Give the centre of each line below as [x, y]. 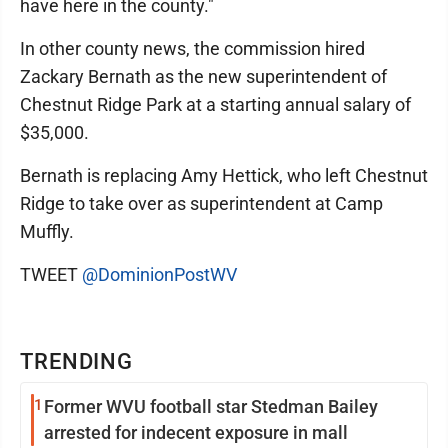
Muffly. [47, 231]
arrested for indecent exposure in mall [196, 432]
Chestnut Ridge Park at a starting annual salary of [215, 104]
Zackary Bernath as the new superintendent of [203, 76]
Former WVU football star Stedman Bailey [211, 406]
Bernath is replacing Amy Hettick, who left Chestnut [224, 175]
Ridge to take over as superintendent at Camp [201, 203]
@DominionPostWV [159, 274]
